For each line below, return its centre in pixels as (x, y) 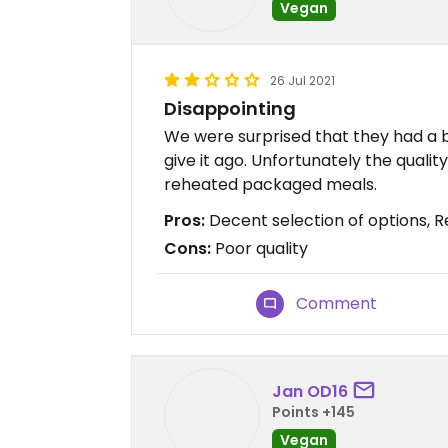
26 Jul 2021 (302, 80)
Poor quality (259, 248)
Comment (337, 303)
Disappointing (230, 108)
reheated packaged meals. (270, 184)
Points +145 (313, 411)
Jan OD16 (310, 391)
